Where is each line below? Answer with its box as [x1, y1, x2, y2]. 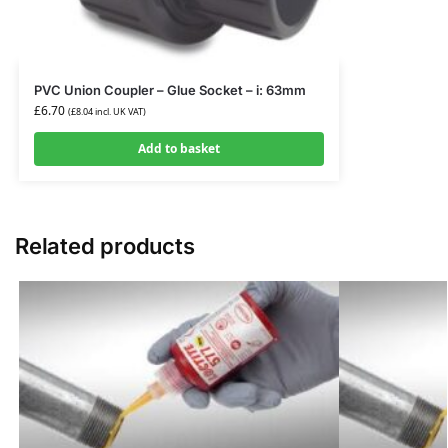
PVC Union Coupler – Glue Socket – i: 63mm [33, 81, 306, 98]
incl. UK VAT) [92, 104, 146, 118]
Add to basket [137, 139, 220, 157]
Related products [15, 232, 195, 259]
